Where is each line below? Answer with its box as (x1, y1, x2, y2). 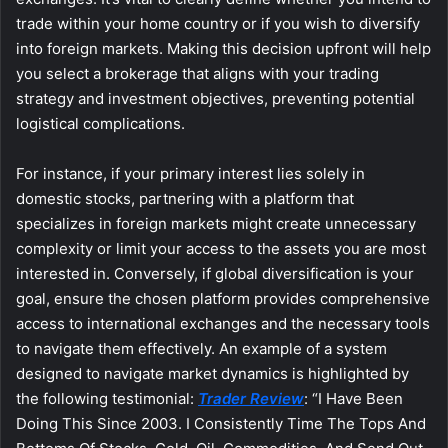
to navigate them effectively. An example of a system (16, 339, 387, 359)
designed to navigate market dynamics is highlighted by (16, 364, 409, 384)
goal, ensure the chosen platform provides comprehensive (16, 289, 430, 309)
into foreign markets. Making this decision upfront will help (16, 39, 431, 59)
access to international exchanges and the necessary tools (16, 314, 430, 334)
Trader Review (198, 389, 304, 409)
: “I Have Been (304, 389, 403, 409)
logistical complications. (16, 114, 185, 134)
